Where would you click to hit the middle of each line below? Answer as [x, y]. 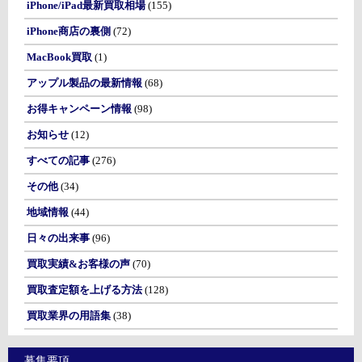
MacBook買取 [59, 57]
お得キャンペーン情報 [79, 109]
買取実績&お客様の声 [78, 264]
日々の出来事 [58, 238]
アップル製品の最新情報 [84, 83]
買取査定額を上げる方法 [84, 290]
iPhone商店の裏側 [68, 32]
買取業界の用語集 [68, 316]
